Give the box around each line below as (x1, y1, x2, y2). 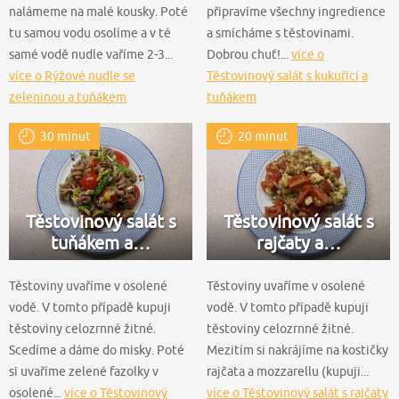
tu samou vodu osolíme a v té (9, 25, 171, 40)
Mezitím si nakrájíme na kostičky (207, 343, 388, 358)
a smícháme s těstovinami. (207, 25, 354, 40)
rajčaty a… (256, 232, 341, 254)
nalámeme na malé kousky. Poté (9, 4, 188, 19)
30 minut (40, 128, 91, 143)
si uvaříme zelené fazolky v (9, 364, 159, 379)
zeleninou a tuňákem (9, 89, 126, 104)
